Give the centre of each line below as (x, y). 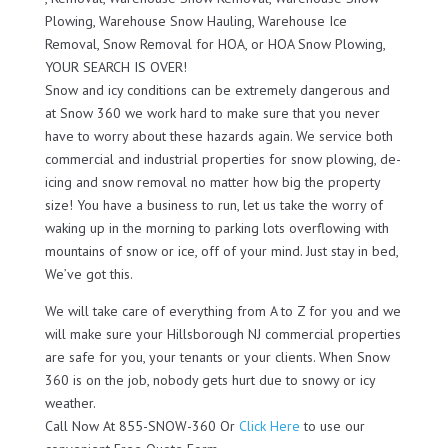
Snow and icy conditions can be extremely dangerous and (217, 89)
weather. (70, 402)
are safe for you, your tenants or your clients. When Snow (217, 356)
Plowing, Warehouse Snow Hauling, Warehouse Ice (195, 20)
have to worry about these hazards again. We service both (218, 135)
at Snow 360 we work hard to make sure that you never (212, 112)
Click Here (269, 425)
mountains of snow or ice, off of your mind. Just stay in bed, (221, 250)
